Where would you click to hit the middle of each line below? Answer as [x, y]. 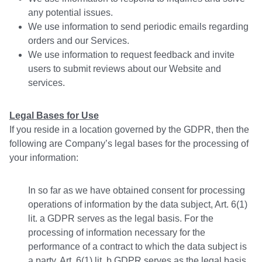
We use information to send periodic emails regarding [138, 27]
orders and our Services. [79, 41]
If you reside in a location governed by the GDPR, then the [129, 130]
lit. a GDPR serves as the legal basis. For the [121, 219]
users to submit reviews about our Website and [125, 69]
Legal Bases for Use [54, 116]
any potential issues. [70, 13]
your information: [44, 158]
